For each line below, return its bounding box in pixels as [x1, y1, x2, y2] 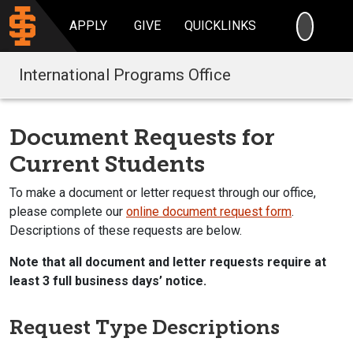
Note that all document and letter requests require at [9, 254, 326, 269]
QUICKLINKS [184, 18, 257, 33]
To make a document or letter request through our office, [9, 184, 316, 200]
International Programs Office [19, 65, 231, 84]
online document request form [126, 203, 292, 219]
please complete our [9, 203, 126, 219]
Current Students [9, 150, 205, 177]
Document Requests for [9, 123, 275, 150]
